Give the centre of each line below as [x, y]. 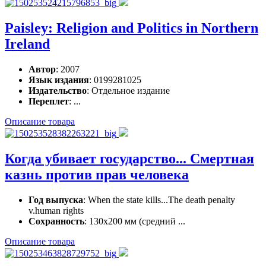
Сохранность [56, 221]
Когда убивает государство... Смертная [129, 159]
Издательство [58, 91]
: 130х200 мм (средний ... [135, 221]
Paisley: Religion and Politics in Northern [132, 28]
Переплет [49, 102]
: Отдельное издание [128, 91]
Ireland [27, 44]
